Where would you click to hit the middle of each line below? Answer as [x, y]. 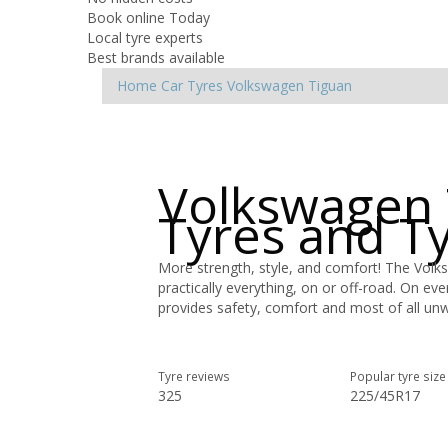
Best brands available [156, 57]
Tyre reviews [194, 375]
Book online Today [148, 17]
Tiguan [330, 85]
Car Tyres [192, 85]
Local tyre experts [145, 37]
